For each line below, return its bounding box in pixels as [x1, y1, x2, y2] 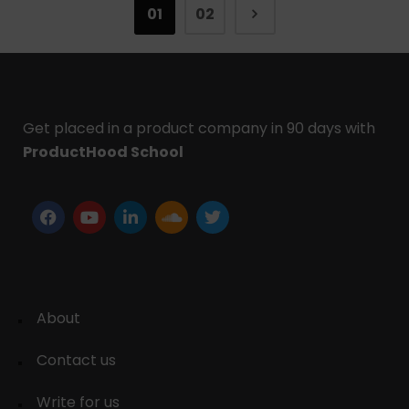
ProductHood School [23, 142, 184, 163]
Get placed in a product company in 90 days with [23, 118, 375, 140]
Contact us [37, 350, 116, 372]
